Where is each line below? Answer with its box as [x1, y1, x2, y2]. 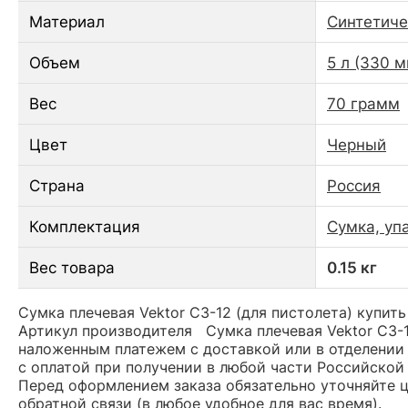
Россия [327, 176, 381, 195]
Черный [327, 135, 386, 154]
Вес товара [29, 258, 115, 277]
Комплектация [29, 217, 140, 236]
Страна [29, 176, 85, 195]
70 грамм [327, 94, 400, 113]
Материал [29, 12, 105, 31]
